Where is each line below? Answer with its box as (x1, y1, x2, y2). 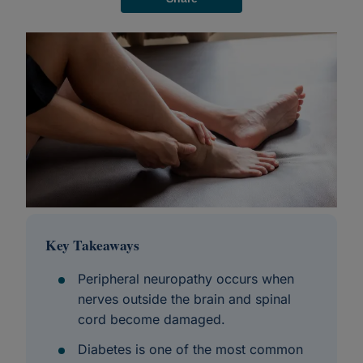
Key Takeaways (45, 234, 139, 255)
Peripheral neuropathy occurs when (78, 271, 294, 287)
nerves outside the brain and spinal (78, 291, 291, 307)
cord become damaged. (78, 311, 225, 327)
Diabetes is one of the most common (78, 341, 303, 357)
